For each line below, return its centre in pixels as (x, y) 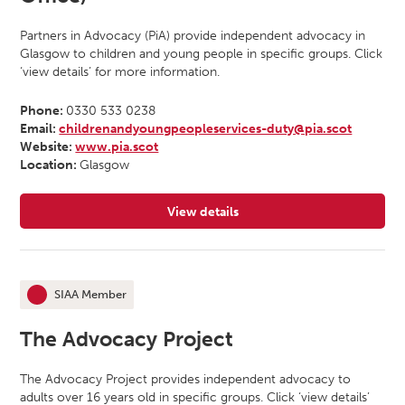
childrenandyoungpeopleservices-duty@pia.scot (206, 128)
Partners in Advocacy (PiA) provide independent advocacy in (193, 36)
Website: (48, 146)
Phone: (43, 110)
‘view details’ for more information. (120, 72)
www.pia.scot (117, 146)
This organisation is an (88, 302)
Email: (40, 128)
